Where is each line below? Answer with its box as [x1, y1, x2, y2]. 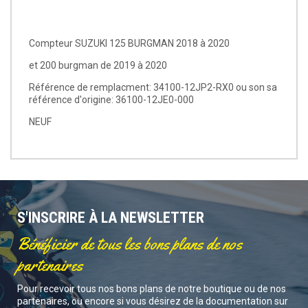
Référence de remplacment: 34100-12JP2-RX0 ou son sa [29, 81, 277, 93]
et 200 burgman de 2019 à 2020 [29, 59, 167, 71]
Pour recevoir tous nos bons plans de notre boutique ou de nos [17, 283, 286, 294]
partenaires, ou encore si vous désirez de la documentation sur [17, 295, 288, 307]
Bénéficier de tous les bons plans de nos [17, 233, 242, 254]
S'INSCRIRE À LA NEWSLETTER [17, 208, 204, 226]
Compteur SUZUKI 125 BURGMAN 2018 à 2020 [29, 37, 230, 49]
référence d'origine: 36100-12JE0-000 [29, 93, 194, 105]
